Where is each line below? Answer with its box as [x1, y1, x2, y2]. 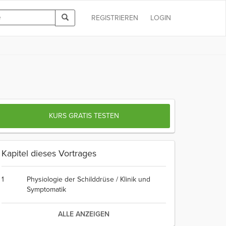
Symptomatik [27, 185, 66, 194]
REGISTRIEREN [91, 14, 138, 22]
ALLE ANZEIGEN [58, 210, 109, 218]
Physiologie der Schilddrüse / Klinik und [27, 175, 150, 184]
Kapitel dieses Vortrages [2, 148, 96, 159]
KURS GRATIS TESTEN [48, 111, 119, 120]
